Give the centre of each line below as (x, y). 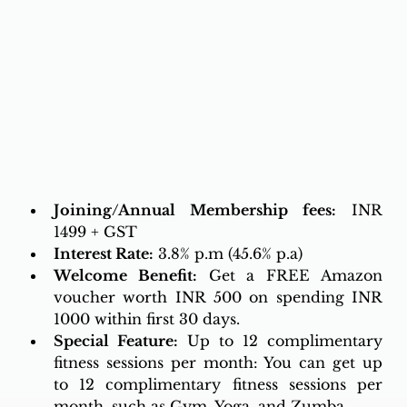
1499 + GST (95, 231)
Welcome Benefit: (125, 275)
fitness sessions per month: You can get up (218, 362)
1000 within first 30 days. (146, 318)
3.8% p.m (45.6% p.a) (228, 253)
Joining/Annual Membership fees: (195, 209)
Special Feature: (115, 340)
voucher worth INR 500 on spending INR (218, 297)
